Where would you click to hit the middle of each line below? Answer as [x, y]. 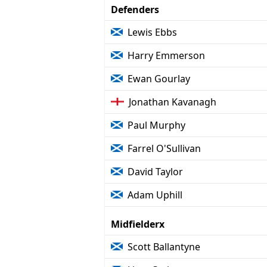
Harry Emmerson [167, 55]
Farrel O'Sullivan [164, 148]
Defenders [135, 9]
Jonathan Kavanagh [172, 102]
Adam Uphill [155, 195]
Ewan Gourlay [159, 78]
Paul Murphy [157, 125]
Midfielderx [137, 224]
